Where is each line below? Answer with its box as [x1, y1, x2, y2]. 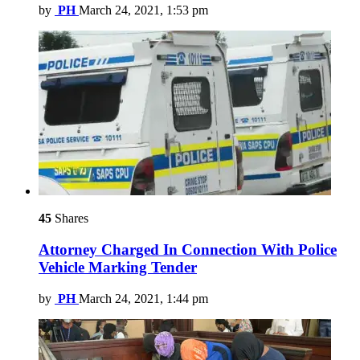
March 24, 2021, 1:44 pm [79, 291, 208, 305]
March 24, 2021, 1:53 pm [79, 3, 208, 18]
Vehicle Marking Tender [39, 259, 197, 276]
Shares [51, 211, 88, 226]
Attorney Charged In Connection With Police [39, 241, 337, 259]
